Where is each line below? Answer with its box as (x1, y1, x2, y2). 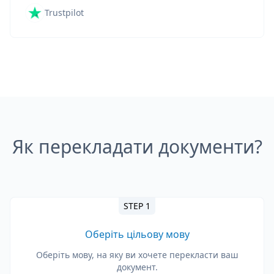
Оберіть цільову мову (84, 228, 190, 241)
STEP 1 (124, 200, 150, 212)
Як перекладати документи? (12, 134, 262, 159)
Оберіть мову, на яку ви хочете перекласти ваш (35, 249, 239, 261)
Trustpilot (45, 7, 84, 18)
